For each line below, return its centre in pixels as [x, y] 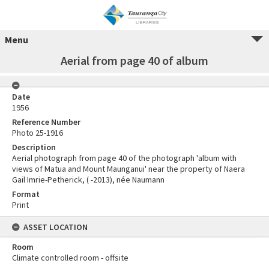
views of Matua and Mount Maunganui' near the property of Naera [128, 169]
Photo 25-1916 [38, 133]
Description [34, 147]
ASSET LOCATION [56, 227]
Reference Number [46, 122]
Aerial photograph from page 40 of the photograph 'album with [124, 158]
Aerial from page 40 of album [134, 60]
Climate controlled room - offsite [70, 258]
